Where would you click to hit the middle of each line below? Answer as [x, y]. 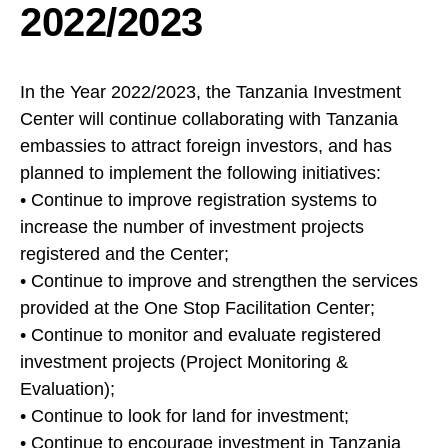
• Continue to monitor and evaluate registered [200, 335]
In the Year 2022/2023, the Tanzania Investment [210, 92]
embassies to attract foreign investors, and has [206, 146]
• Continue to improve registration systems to [198, 200]
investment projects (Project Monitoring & [184, 362]
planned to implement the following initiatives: [200, 173]
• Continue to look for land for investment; [184, 416]
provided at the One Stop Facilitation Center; [197, 308]
